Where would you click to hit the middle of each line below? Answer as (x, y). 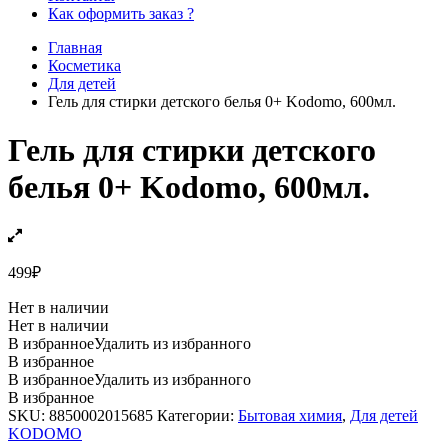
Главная (75, 47)
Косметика (84, 65)
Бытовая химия (290, 416)
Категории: (197, 416)
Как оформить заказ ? (121, 13)
